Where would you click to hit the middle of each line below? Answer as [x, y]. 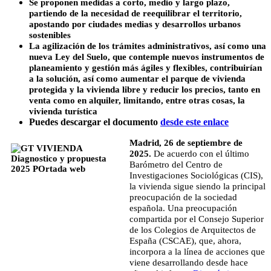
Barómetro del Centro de [176, 164]
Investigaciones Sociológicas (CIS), [196, 175]
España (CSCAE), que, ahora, [185, 240]
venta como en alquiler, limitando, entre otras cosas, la [137, 100]
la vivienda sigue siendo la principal [198, 186]
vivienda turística [64, 111]
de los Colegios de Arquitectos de [193, 230]
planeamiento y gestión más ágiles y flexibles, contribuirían [145, 67]
